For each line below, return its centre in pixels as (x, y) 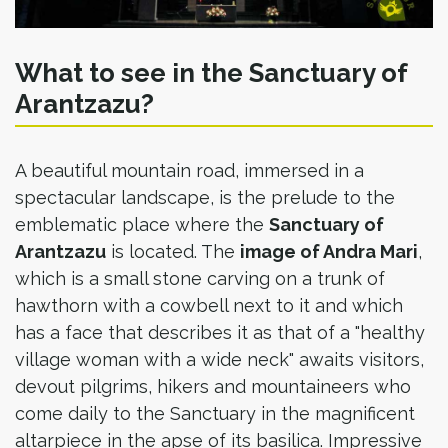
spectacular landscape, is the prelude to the (205, 197)
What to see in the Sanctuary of (211, 73)
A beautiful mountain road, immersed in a (189, 170)
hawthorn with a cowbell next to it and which (209, 305)
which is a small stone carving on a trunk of (200, 278)
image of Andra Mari (329, 251)
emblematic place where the (142, 224)
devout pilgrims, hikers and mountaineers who (213, 386)
